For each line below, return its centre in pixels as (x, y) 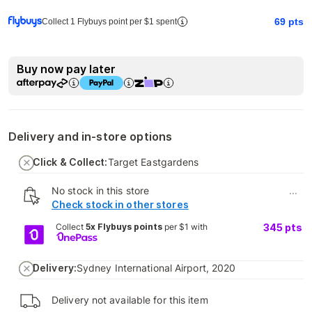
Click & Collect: (70, 162)
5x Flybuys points (124, 226)
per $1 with (185, 226)
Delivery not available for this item (130, 299)
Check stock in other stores (120, 204)
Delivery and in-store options (91, 136)
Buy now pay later (66, 69)
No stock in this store (101, 190)
